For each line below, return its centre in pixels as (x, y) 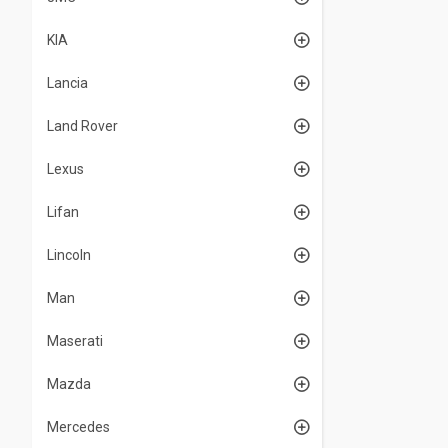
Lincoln (69, 255)
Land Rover (82, 126)
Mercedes (78, 427)
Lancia (67, 83)
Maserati (75, 341)
